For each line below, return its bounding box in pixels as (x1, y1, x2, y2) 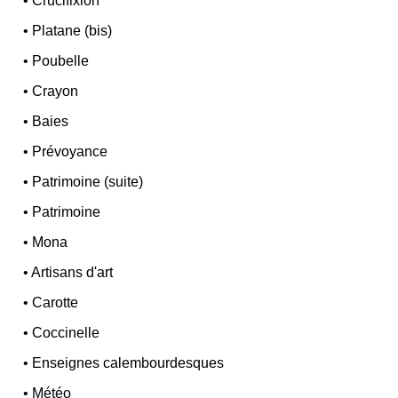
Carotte (32, 294, 79, 310)
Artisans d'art (31, 264, 114, 280)
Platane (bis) (32, 22, 113, 38)
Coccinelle (32, 324, 100, 340)
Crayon (32, 83, 79, 99)
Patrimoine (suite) (32, 173, 144, 189)
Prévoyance (32, 143, 108, 159)
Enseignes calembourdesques (32, 354, 225, 370)
